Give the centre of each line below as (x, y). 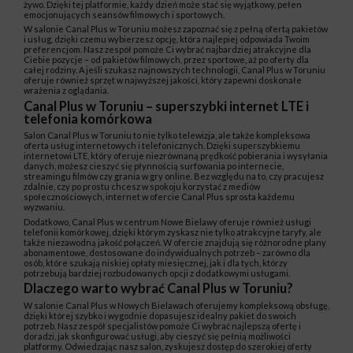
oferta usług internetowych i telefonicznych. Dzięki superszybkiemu (162, 146)
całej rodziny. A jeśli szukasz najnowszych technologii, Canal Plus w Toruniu (175, 70)
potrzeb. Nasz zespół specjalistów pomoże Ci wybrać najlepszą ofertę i (162, 326)
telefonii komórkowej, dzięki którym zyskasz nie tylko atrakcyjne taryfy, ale (173, 232)
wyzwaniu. (44, 207)
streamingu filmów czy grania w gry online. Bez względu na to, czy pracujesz (174, 176)
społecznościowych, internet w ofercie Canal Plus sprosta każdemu (159, 197)
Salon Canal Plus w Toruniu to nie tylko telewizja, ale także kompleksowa (167, 136)
